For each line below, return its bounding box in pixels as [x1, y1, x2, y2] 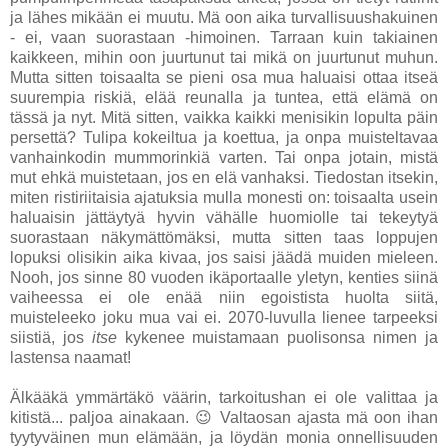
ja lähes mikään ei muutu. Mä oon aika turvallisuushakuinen [10, 9, 438, 27]
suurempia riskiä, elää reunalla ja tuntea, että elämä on [10, 89, 438, 107]
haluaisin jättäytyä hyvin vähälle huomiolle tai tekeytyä [10, 209, 438, 227]
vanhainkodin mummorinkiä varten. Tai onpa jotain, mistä [10, 149, 438, 167]
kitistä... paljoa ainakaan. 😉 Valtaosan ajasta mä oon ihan [10, 409, 438, 427]
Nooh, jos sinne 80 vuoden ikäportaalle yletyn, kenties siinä [10, 269, 438, 287]
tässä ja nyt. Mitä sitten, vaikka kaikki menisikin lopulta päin [10, 109, 438, 127]
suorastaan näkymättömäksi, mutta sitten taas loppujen [10, 229, 438, 247]
